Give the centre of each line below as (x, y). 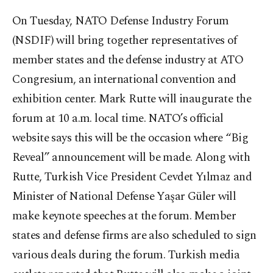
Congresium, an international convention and (124, 80)
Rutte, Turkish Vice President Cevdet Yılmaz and (132, 177)
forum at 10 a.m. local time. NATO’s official (118, 119)
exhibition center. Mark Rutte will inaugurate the (132, 99)
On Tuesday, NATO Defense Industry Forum (121, 21)
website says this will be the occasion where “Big (130, 138)
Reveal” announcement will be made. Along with (131, 158)
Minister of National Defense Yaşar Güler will (124, 197)
